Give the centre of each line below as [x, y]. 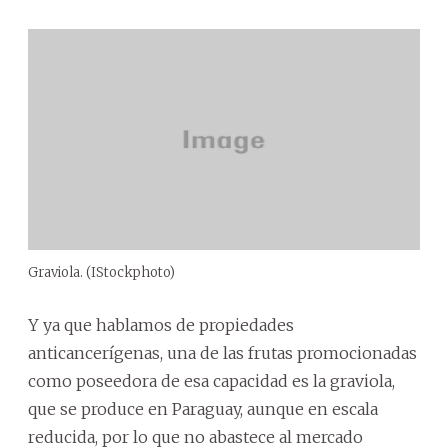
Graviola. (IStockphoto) [101, 273]
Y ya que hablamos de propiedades [161, 325]
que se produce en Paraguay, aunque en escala [203, 409]
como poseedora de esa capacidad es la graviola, [211, 381]
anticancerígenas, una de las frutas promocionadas [222, 353]
